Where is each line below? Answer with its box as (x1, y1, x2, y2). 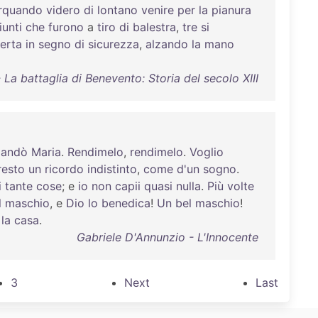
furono (48, 20, 84, 34)
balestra (133, 20, 176, 34)
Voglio (190, 145, 224, 159)
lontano (97, 3, 138, 17)
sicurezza (88, 37, 139, 51)
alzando (146, 37, 188, 51)
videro (46, 3, 80, 17)
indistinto (87, 162, 137, 176)
